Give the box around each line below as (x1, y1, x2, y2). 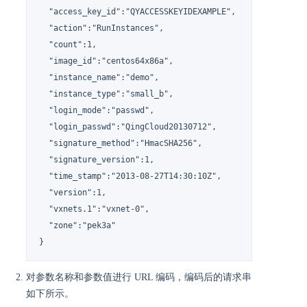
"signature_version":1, (39, 154, 155, 164)
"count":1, (39, 39, 97, 49)
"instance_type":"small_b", (39, 88, 174, 99)
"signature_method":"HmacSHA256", (39, 138, 203, 148)
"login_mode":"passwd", (39, 105, 155, 115)
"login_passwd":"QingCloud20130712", (39, 121, 217, 132)
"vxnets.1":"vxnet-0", (39, 204, 150, 214)
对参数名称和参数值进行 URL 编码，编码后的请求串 (26, 271, 251, 282)
